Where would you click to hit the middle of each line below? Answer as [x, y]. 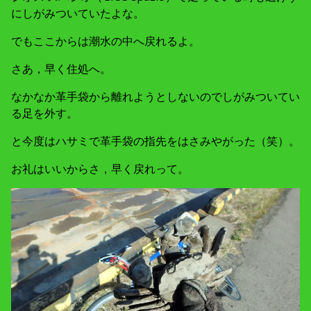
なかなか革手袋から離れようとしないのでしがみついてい [155, 97]
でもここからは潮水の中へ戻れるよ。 [106, 41]
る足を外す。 [44, 114]
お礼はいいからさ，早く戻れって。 [100, 169]
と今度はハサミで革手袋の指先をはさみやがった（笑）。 [155, 141]
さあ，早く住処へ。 [61, 69]
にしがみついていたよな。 [78, 14]
